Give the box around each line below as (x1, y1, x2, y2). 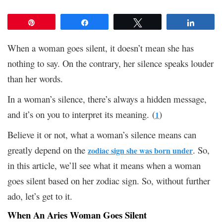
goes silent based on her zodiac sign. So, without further (7, 174, 210, 187)
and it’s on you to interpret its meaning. (7, 108, 149, 120)
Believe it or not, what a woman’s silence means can (7, 128, 196, 141)
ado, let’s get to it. (7, 189, 72, 202)
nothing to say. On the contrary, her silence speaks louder (7, 56, 214, 69)
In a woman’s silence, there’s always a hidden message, (7, 92, 207, 105)
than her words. (7, 72, 63, 85)
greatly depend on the (7, 143, 88, 156)
